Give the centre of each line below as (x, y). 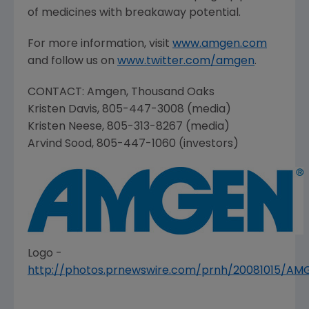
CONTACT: (57, 93)
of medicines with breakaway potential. (134, 13)
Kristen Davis (62, 110)
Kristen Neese (65, 127)
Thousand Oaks (173, 93)
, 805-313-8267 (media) (166, 127)
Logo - (45, 254)
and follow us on (72, 62)
